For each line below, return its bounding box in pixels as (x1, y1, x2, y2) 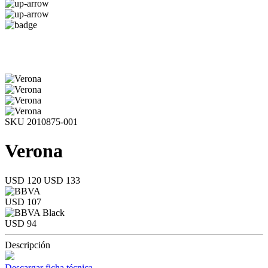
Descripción (5, 239, 50, 250)
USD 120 (5, 175, 44, 185)
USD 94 (5, 218, 36, 229)
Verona (5, 140, 63, 162)
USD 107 (5, 196, 41, 207)
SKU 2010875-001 (5, 117, 78, 127)
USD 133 (44, 175, 80, 185)
